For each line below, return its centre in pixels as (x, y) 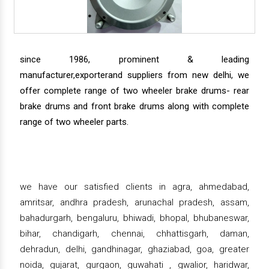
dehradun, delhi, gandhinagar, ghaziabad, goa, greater (134, 249)
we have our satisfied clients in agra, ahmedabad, (134, 186)
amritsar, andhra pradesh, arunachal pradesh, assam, (134, 202)
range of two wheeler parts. (74, 122)
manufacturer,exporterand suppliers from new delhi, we (134, 75)
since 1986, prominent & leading (134, 59)
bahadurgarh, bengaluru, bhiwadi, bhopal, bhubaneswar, (134, 218)
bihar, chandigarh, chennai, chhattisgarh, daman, (134, 233)
